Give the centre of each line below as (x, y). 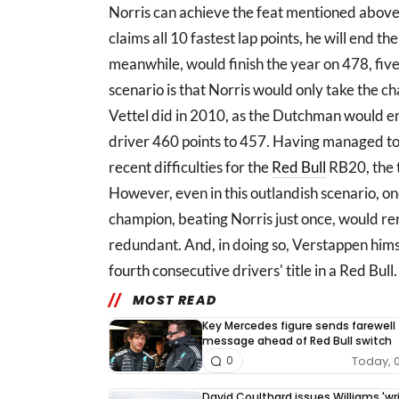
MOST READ (175, 300)
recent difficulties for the (190, 167)
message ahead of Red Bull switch (297, 341)
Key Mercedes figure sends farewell (299, 326)
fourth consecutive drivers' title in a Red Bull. (253, 270)
